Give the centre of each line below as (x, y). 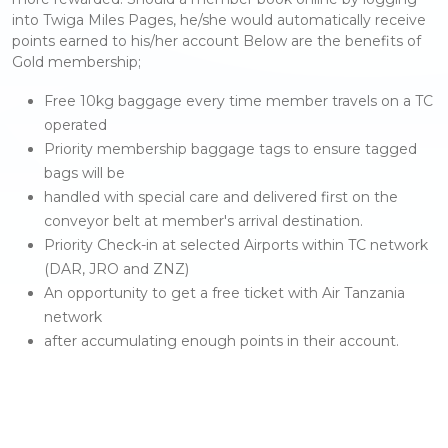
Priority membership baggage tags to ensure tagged (230, 149)
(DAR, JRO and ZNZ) (116, 269)
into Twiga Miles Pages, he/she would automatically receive (219, 20)
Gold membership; (76, 62)
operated (75, 125)
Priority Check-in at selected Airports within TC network (236, 245)
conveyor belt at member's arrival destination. (203, 221)
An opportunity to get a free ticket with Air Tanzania (224, 293)
